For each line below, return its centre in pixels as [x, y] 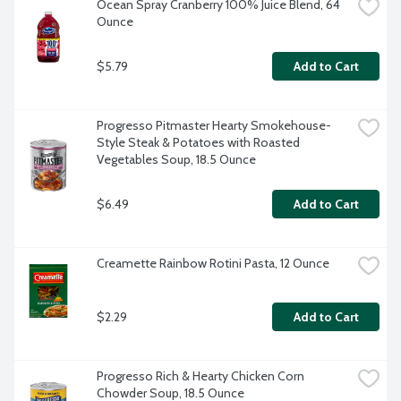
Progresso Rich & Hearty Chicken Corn [200, 376]
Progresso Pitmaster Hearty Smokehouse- [214, 126]
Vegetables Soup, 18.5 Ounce [176, 160]
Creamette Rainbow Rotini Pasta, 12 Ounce [213, 264]
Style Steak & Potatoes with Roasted [198, 143]
